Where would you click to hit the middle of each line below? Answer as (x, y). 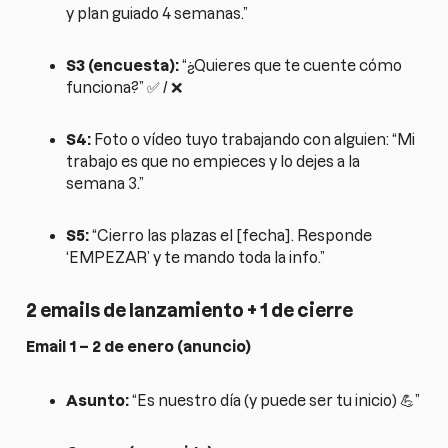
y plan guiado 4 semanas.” (157, 14)
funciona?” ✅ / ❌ (124, 88)
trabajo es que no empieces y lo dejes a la (213, 162)
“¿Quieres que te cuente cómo (291, 66)
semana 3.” (105, 184)
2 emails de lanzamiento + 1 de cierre (190, 311)
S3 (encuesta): (123, 66)
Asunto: (98, 400)
